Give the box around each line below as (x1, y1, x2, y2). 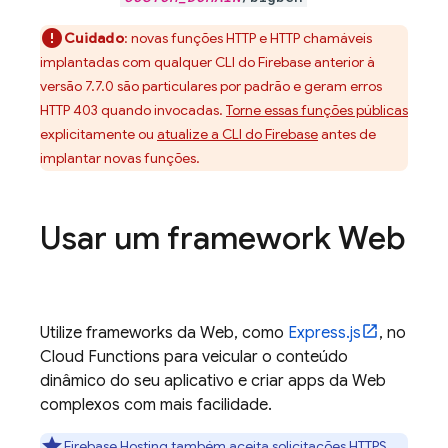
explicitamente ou (40, 125, 157, 143)
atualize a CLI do (157, 125, 265, 143)
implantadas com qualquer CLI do (40, 53, 258, 71)
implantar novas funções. (40, 149, 200, 167)
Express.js (288, 323, 361, 343)
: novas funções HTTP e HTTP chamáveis (123, 29, 372, 47)
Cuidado (64, 29, 124, 47)
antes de (318, 125, 376, 143)
